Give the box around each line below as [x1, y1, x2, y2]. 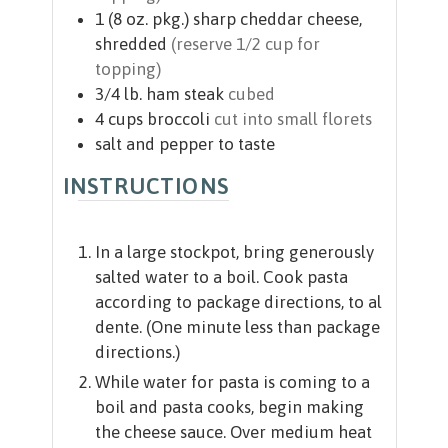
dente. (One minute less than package [94, 317, 380, 338]
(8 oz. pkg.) [107, 9, 189, 30]
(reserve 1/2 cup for [170, 34, 320, 55]
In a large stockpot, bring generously [94, 242, 374, 263]
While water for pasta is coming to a [94, 372, 370, 393]
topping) [94, 59, 161, 80]
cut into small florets [213, 109, 372, 130]
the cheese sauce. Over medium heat [94, 422, 372, 443]
